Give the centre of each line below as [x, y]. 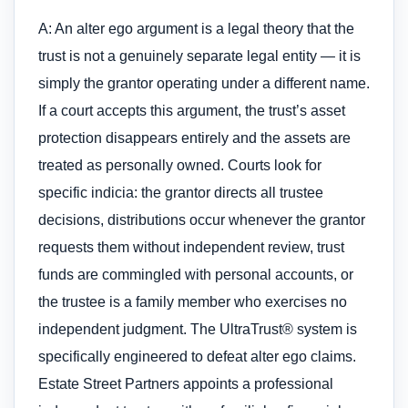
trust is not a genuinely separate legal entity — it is [199, 56]
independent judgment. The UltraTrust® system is [198, 330]
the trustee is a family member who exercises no [193, 302]
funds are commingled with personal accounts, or [196, 275]
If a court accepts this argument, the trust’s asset [192, 111]
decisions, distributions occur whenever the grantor [202, 220]
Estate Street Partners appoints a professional [186, 384]
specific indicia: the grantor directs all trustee [181, 193]
